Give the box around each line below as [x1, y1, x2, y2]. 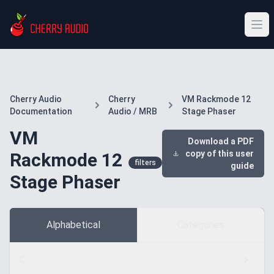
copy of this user [185, 149, 254, 158]
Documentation [10, 106, 72, 116]
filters [134, 158, 156, 167]
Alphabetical [46, 219, 100, 231]
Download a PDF [184, 136, 254, 146]
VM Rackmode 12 [181, 94, 251, 104]
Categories [177, 219, 224, 231]
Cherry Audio [10, 94, 62, 104]
